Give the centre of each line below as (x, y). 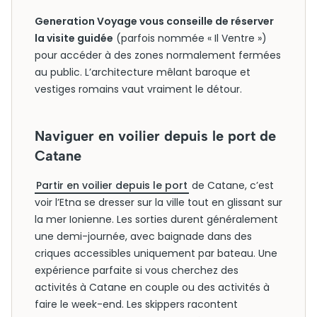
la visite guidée (74, 38)
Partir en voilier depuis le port (112, 185)
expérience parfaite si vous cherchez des (137, 270)
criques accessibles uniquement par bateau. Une (156, 253)
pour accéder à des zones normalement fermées (158, 55)
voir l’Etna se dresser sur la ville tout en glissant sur (158, 202)
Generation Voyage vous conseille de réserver (154, 21)
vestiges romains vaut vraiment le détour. (138, 89)
